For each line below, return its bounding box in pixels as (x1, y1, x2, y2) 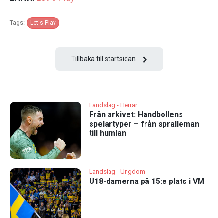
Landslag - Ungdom (89, 167, 145, 175)
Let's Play (30, 19, 56, 27)
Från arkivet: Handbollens (89, 109, 183, 119)
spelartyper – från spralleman (89, 119, 199, 128)
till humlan (89, 128, 126, 138)
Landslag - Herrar (89, 101, 137, 109)
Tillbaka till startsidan (71, 55, 136, 63)
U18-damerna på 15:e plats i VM (89, 176, 204, 186)
